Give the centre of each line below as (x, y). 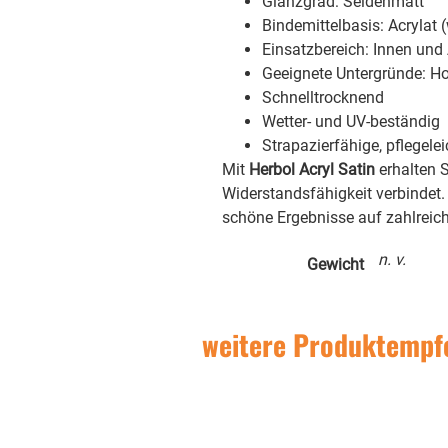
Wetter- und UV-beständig (350, 122)
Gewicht (335, 264)
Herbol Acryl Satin (311, 170)
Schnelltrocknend (322, 98)
